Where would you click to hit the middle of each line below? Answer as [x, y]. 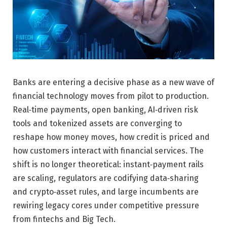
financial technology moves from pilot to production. [111, 96]
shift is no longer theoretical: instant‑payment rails [108, 164]
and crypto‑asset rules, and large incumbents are [106, 192]
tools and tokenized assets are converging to [97, 123]
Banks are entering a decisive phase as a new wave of [113, 82]
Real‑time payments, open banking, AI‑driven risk [105, 109]
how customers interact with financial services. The [108, 150]
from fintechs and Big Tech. [64, 219]
